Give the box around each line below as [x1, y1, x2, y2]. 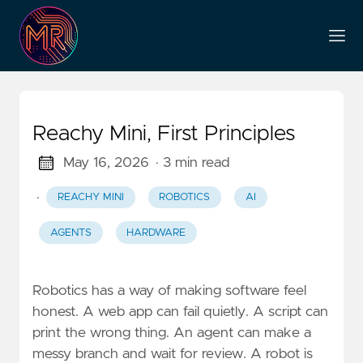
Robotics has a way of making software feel [32, 283, 306, 298]
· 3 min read [155, 156, 230, 170]
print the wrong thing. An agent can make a [32, 325, 311, 340]
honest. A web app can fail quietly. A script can [32, 304, 328, 319]
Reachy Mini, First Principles [32, 123, 295, 144]
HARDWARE [126, 227, 186, 238]
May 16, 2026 [62, 156, 149, 170]
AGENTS [49, 227, 92, 238]
